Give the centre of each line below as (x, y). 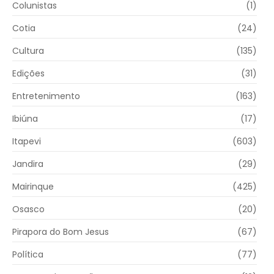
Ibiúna (25, 119)
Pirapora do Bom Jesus (61, 232)
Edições (28, 74)
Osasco (28, 209)
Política (28, 255)
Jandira (28, 164)
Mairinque (33, 187)
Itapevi (27, 142)
